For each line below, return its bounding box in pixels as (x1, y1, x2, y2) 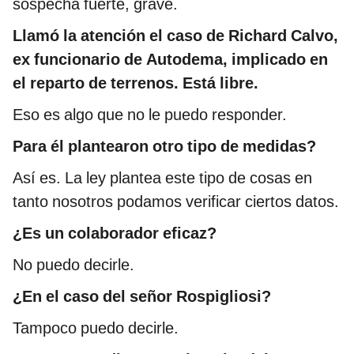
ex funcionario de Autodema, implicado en (13, 50, 328, 70)
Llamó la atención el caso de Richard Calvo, (13, 26, 338, 46)
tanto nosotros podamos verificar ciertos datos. (13, 192, 339, 212)
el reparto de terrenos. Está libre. (13, 73, 258, 93)
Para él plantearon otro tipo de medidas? (13, 137, 316, 156)
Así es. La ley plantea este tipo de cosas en (13, 168, 312, 188)
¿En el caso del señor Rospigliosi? (13, 287, 271, 307)
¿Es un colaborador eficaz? (13, 224, 217, 243)
